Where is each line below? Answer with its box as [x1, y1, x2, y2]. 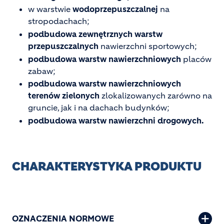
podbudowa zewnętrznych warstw [28, 29, 162, 39]
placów [181, 53, 211, 64]
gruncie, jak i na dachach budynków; [28, 102, 169, 113]
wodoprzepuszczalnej [72, 4, 158, 14]
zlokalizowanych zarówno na [101, 90, 212, 101]
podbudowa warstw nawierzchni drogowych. [28, 115, 203, 125]
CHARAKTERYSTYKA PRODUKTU [12, 159, 201, 173]
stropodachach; [28, 16, 89, 26]
